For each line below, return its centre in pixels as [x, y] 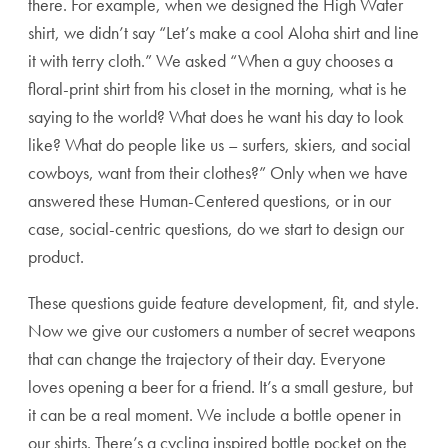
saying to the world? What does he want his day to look [216, 116]
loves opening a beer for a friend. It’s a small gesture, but [220, 386]
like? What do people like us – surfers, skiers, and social [219, 144]
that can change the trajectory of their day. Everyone [207, 358]
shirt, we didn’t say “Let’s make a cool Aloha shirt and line [223, 32]
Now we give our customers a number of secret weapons [221, 330]
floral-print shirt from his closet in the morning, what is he [217, 88]
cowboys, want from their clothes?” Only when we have [218, 172]
